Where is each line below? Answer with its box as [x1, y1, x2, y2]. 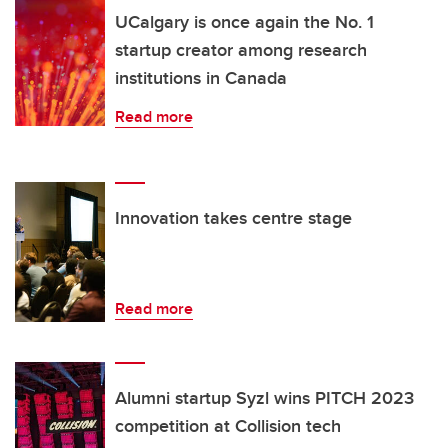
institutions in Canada [115, 64, 287, 91]
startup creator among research [115, 36, 367, 63]
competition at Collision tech [115, 412, 341, 439]
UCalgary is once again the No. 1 [115, 8, 374, 35]
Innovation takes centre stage [115, 204, 352, 231]
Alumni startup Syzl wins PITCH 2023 [115, 384, 414, 411]
